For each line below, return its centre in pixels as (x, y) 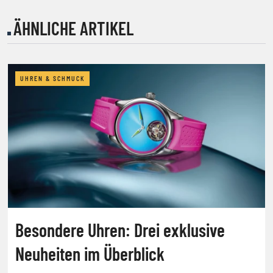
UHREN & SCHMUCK (52, 78)
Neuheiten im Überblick (90, 253)
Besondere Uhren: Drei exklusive (120, 229)
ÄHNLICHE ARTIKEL (73, 28)
